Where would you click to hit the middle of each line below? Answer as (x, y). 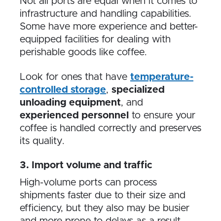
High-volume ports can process (88, 182)
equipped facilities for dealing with (95, 39)
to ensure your (162, 115)
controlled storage (63, 90)
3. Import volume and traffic (86, 165)
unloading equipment (70, 102)
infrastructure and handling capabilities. (106, 14)
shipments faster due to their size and (103, 195)
